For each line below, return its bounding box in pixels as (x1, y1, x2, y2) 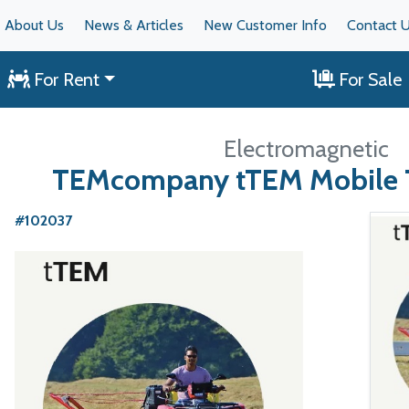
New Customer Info (204, 16, 328, 34)
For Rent (33, 68, 100, 90)
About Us (5, 16, 65, 34)
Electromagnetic (224, 134, 390, 163)
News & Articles (84, 16, 184, 34)
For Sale (339, 68, 403, 90)
